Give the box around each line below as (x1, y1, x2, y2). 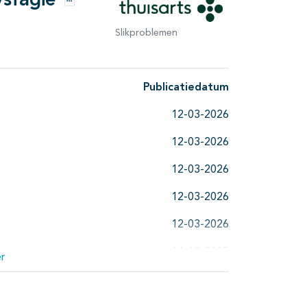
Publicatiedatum (143, 82, 229, 93)
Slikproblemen (115, 27, 177, 38)
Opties (69, 4, 95, 12)
